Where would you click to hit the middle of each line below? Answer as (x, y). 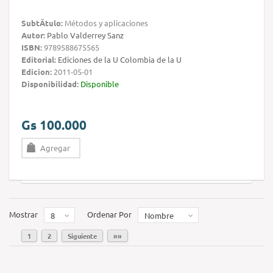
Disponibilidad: (50, 84)
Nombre (159, 216)
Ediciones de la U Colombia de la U (120, 60)
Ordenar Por (109, 214)
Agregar (55, 148)
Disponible (100, 84)
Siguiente (82, 236)
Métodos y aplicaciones (105, 23)
